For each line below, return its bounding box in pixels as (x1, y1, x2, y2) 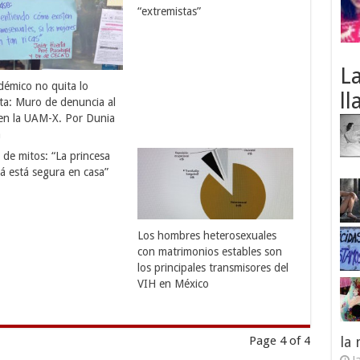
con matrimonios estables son (137, 245, 283, 259)
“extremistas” (137, 5, 202, 18)
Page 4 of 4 (248, 333, 310, 348)
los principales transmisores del (137, 261, 289, 275)
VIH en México (137, 277, 210, 291)
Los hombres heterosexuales (137, 229, 277, 243)
